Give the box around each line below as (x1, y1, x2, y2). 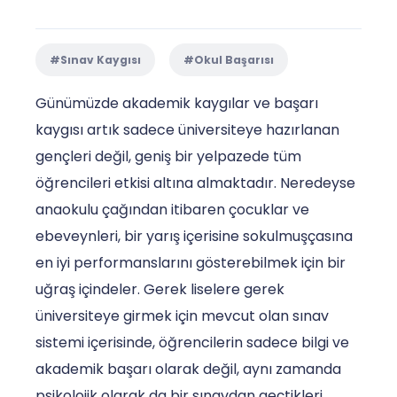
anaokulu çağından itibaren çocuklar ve (35, 198, 309, 220)
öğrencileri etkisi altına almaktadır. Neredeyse (35, 172, 355, 193)
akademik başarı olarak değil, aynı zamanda (35, 358, 341, 379)
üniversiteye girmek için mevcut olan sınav (35, 305, 329, 326)
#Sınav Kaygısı (50, 51, 141, 67)
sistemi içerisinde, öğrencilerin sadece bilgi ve (35, 331, 349, 353)
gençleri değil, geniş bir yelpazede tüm (35, 145, 301, 167)
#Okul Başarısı (183, 51, 274, 67)
